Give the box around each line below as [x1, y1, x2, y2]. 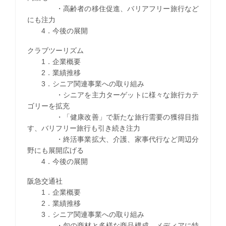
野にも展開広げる [27, 146, 84, 154]
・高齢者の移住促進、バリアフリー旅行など [27, 4, 199, 13]
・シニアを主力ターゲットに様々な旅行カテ [27, 90, 199, 99]
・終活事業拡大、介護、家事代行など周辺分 [27, 135, 199, 143]
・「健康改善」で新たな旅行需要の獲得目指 [27, 112, 199, 121]
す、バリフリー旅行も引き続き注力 [27, 124, 140, 132]
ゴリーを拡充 [27, 101, 70, 110]
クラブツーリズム [27, 46, 84, 54]
